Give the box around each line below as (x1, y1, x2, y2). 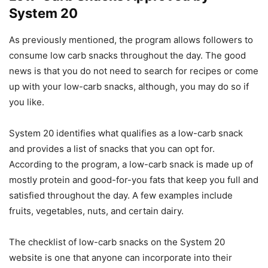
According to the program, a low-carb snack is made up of (9, 158, 253, 170)
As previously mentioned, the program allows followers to (9, 33, 253, 45)
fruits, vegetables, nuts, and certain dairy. (9, 205, 184, 217)
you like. (9, 96, 44, 108)
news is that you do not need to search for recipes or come (9, 65, 258, 77)
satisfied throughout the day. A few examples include (9, 189, 233, 201)
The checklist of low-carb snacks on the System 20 (9, 236, 225, 248)
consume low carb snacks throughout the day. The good (9, 49, 246, 61)
